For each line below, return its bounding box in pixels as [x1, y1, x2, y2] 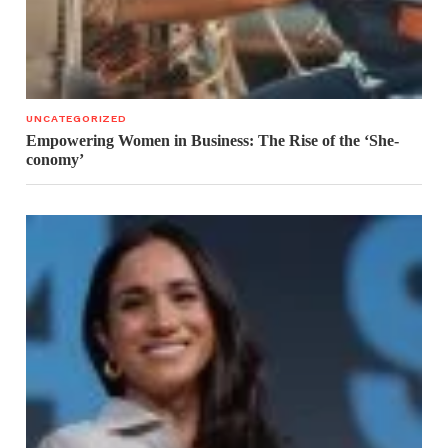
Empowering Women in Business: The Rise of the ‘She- [26, 131, 400, 149]
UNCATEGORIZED [26, 111, 127, 125]
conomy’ [26, 150, 85, 168]
